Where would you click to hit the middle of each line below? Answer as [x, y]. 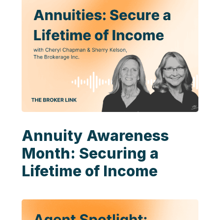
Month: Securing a [90, 153]
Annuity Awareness [95, 136]
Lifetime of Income [90, 171]
